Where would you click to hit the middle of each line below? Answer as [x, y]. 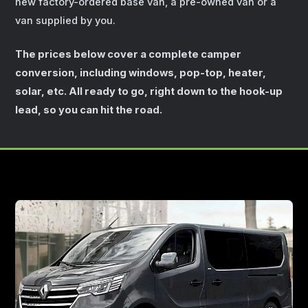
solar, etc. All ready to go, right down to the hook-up [149, 92]
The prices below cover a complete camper [128, 55]
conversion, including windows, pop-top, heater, [141, 73]
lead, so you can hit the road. [89, 110]
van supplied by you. [65, 21]
